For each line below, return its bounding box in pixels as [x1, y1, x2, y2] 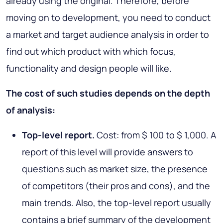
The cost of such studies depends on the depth [6, 87, 210, 100]
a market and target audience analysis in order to [6, 28, 209, 41]
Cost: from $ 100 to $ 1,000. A [95, 129, 216, 141]
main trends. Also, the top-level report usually [22, 197, 211, 209]
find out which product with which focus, [6, 45, 176, 58]
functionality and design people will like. [6, 62, 172, 75]
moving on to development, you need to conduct [6, 11, 211, 24]
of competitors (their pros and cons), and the [22, 180, 210, 192]
